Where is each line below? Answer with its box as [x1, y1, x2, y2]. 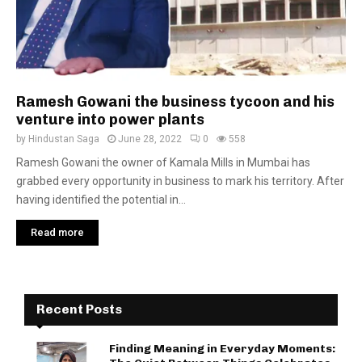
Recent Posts [36, 301, 122, 317]
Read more [31, 226, 84, 238]
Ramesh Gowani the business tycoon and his [16, 93, 335, 111]
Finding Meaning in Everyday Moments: [109, 342, 335, 356]
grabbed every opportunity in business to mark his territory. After [16, 175, 344, 187]
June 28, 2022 [118, 133, 182, 145]
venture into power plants [16, 111, 204, 128]
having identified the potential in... [16, 193, 186, 206]
